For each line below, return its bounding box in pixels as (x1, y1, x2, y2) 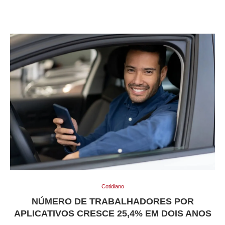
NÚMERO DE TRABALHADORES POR (31, 196, 194, 207)
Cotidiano (101, 183, 124, 190)
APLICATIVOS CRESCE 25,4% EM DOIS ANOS (14, 208, 211, 219)
